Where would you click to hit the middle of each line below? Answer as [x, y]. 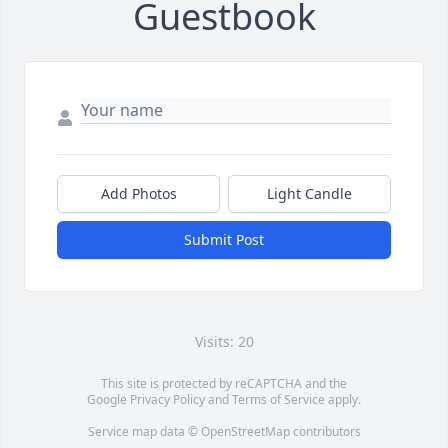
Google [108, 400]
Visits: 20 [224, 342]
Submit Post [224, 240]
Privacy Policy [167, 400]
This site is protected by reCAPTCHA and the [224, 384]
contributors [325, 432]
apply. [343, 400]
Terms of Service [278, 400]
